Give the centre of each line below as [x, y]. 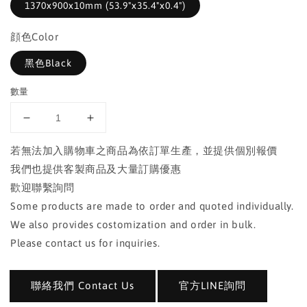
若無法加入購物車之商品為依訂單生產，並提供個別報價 [144, 150]
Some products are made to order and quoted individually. [152, 206]
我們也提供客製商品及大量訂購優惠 [96, 169]
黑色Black [48, 63]
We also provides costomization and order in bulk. [133, 224]
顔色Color [35, 37]
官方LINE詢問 [212, 285]
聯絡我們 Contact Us [83, 285]
